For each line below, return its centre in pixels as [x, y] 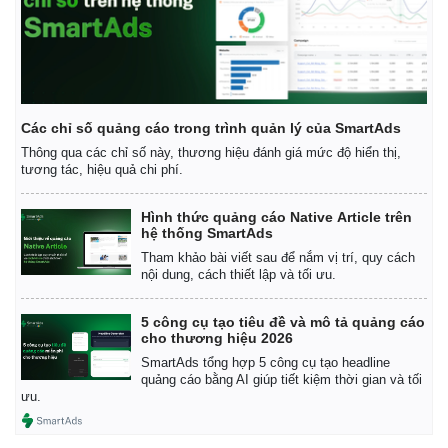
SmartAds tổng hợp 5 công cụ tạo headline [265, 363]
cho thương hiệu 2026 [217, 338]
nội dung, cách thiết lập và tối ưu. [238, 275]
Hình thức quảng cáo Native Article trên [276, 217]
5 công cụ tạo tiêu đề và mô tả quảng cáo [283, 322]
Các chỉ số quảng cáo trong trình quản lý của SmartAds [211, 128]
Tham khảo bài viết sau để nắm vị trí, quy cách [278, 258]
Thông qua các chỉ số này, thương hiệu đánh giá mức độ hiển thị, [211, 153]
